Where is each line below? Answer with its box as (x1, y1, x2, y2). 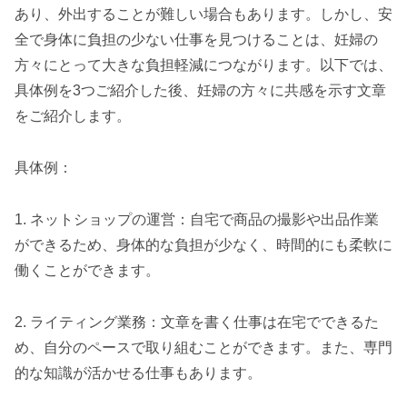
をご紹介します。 (15, 108, 131, 124)
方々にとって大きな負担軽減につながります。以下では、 (15, 57, 392, 74)
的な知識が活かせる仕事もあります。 (15, 364, 262, 381)
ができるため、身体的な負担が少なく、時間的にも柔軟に (15, 236, 392, 253)
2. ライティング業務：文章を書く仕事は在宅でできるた (15, 313, 379, 330)
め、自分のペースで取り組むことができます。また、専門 (15, 339, 392, 355)
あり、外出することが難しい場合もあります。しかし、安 (15, 6, 392, 23)
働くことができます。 (15, 262, 160, 278)
